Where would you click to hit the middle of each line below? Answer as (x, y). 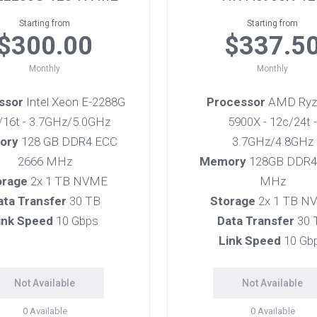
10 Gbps (76, 221)
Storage (232, 201)
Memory (223, 161)
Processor (236, 102)
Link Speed (250, 241)
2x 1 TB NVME (67, 181)
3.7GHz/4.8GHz (272, 142)
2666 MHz (45, 161)
